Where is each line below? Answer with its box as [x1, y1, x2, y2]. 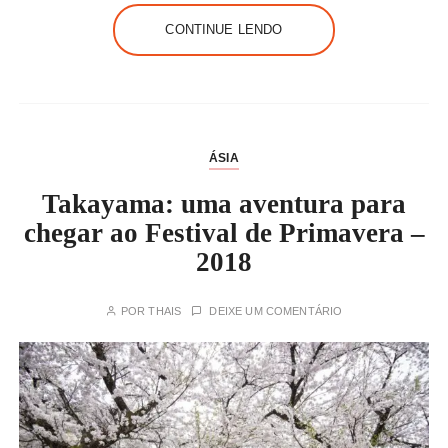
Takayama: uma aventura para [42, 189, 406, 220]
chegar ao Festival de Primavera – [23, 218, 425, 249]
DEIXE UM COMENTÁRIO [209, 305, 343, 318]
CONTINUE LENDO [165, 22, 283, 38]
